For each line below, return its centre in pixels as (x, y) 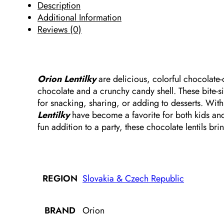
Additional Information (80, 17)
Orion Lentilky (67, 79)
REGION (60, 179)
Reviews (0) (60, 29)
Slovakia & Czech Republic (133, 179)
